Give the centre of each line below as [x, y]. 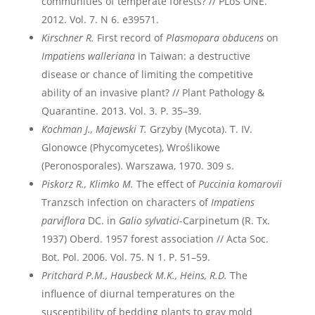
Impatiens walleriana [88, 56]
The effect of [166, 184]
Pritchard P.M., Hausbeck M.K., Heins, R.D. [134, 275]
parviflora [63, 220]
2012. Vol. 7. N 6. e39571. [100, 19]
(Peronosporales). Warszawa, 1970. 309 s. [137, 166]
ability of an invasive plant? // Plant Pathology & [153, 92]
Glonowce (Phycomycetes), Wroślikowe [130, 147]
